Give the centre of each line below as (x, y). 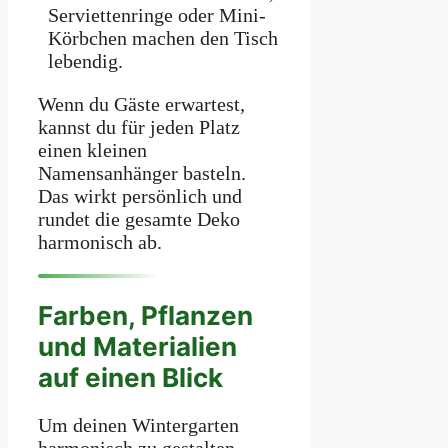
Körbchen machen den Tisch (163, 38)
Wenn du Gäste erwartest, (141, 104)
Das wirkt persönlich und (140, 196)
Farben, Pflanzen (145, 315)
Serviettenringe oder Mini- (157, 15)
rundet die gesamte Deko (139, 219)
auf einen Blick (130, 377)
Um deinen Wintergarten (138, 425)
